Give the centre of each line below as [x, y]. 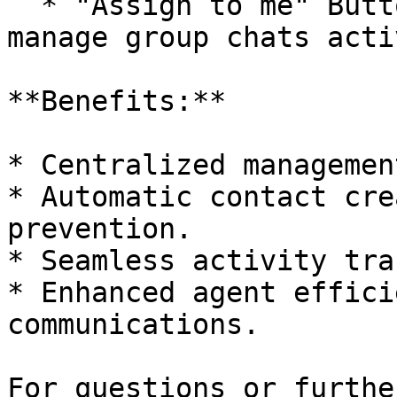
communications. [133, 324]
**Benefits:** [117, 101]
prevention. [100, 229]
